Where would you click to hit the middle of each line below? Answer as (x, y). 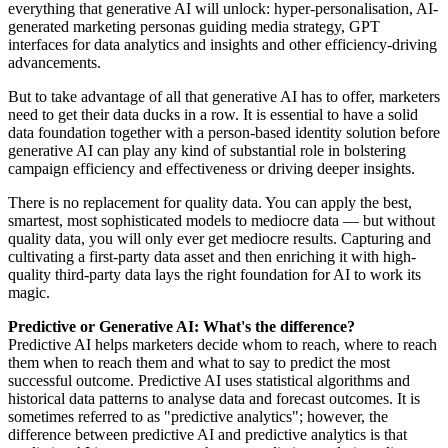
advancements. (54, 63)
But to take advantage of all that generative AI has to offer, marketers (224, 97)
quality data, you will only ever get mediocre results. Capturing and (219, 239)
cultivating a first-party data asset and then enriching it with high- (212, 257)
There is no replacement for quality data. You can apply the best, (210, 203)
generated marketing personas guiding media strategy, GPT (194, 27)
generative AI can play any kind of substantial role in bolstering (207, 151)
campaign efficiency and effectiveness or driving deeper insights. (211, 169)
